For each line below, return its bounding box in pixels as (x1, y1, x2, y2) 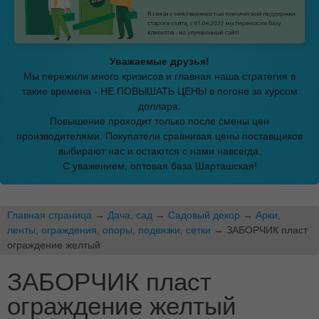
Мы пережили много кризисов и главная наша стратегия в (23, 70, 296, 82)
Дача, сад (108, 209, 152, 221)
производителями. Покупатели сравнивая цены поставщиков (16, 130, 303, 142)
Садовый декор (168, 209, 240, 221)
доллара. (138, 100, 181, 112)
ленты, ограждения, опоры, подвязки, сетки (7, 224, 211, 236)
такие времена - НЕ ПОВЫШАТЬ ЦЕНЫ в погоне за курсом (21, 85, 298, 97)
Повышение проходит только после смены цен (50, 115, 269, 127)
